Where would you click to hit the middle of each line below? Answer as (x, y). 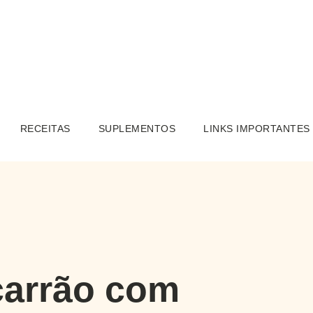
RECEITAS (45, 129)
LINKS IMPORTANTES (257, 129)
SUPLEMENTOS (137, 129)
